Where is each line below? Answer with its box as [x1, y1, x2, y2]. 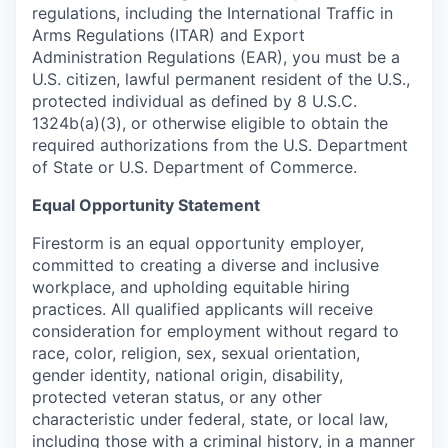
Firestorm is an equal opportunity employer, [32, 232, 364, 253]
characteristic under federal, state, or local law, [32, 408, 388, 429]
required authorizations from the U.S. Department [32, 134, 408, 155]
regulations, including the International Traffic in [32, 2, 393, 23]
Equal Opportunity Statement [32, 194, 260, 215]
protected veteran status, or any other [32, 386, 322, 407]
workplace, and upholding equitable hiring [32, 276, 350, 297]
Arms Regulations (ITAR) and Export [32, 24, 305, 45]
